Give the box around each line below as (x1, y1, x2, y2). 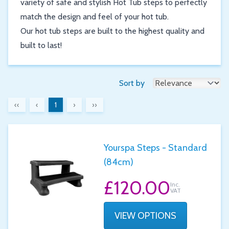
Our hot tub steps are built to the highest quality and (20, 26, 204, 36)
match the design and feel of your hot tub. (20, 12, 169, 21)
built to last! (20, 40, 62, 50)
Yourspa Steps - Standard (104, 142, 208, 153)
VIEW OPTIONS (114, 210, 177, 221)
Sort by (119, 78, 145, 88)
